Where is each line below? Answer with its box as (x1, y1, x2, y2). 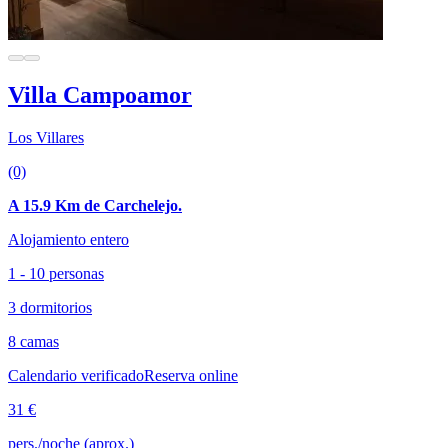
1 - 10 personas (8, 264, 104, 282)
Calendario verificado (8, 366, 144, 384)
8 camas (8, 332, 59, 350)
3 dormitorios (8, 298, 92, 316)
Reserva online (144, 366, 238, 384)
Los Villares (8, 128, 84, 146)
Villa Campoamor (8, 81, 192, 108)
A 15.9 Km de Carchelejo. (8, 196, 182, 214)
